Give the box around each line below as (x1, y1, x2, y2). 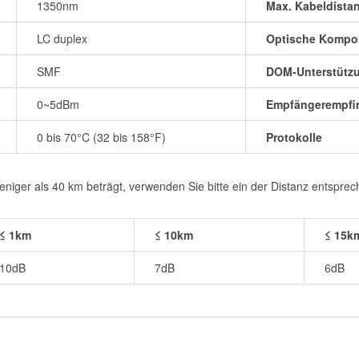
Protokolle (266, 128, 322, 145)
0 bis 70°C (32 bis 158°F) (37, 128, 166, 145)
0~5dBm (37, 95, 79, 112)
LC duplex (37, 30, 87, 46)
